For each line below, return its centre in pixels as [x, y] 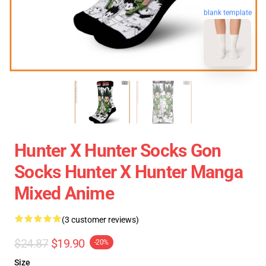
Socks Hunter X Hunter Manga [129, 172]
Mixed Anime [64, 193]
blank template [228, 12]
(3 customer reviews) [100, 220]
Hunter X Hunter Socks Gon [118, 151]
